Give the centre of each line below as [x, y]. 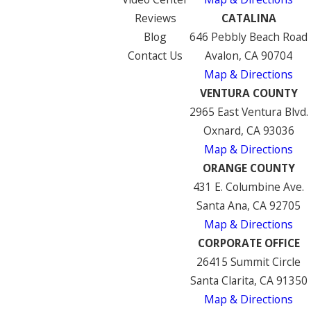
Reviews [155, 18]
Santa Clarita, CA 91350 [249, 281]
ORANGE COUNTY [249, 168]
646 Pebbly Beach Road [249, 37]
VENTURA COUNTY [249, 93]
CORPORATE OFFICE [249, 243]
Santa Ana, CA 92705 [249, 206]
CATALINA [249, 18]
